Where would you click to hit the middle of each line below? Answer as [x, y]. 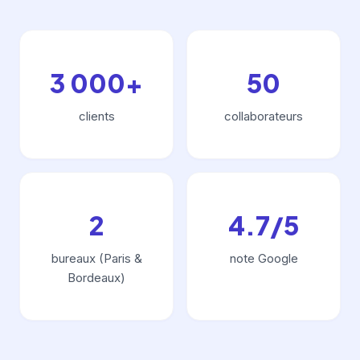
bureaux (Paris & [96, 258]
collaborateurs [264, 116]
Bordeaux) [96, 278]
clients [96, 116]
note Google [264, 258]
